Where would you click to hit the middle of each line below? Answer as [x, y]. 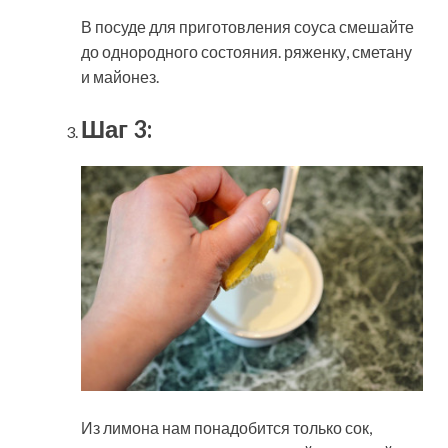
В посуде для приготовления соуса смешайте [247, 26]
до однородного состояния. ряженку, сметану [246, 51]
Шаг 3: [116, 128]
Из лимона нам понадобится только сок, [226, 428]
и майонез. [120, 76]
